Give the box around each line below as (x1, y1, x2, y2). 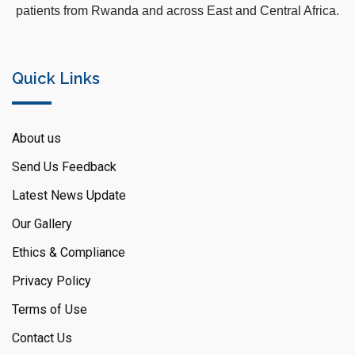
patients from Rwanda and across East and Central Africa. (16, 4, 339, 18)
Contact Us (12, 330, 72, 346)
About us (12, 131, 61, 147)
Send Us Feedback (12, 159, 116, 175)
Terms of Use (12, 302, 87, 318)
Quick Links (12, 69, 100, 89)
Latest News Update (12, 188, 126, 204)
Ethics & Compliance (12, 245, 125, 261)
